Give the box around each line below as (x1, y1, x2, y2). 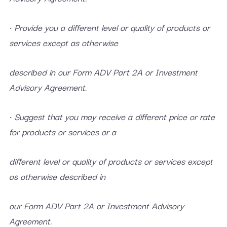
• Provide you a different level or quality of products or (9, 20, 210, 34)
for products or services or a (9, 125, 116, 138)
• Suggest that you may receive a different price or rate (9, 109, 215, 123)
